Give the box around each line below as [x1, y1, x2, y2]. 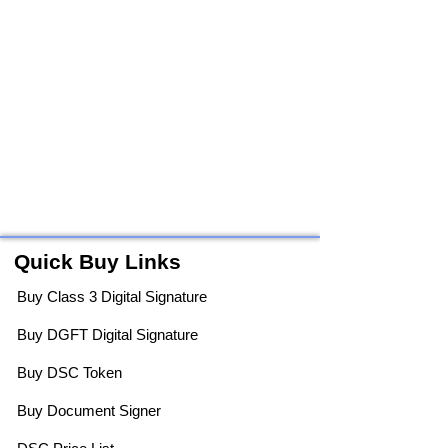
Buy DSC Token [17, 364, 122, 381]
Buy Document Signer [17, 402, 161, 419]
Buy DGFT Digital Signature [17, 326, 198, 343]
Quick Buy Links [14, 250, 181, 273]
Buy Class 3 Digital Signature [17, 288, 207, 305]
